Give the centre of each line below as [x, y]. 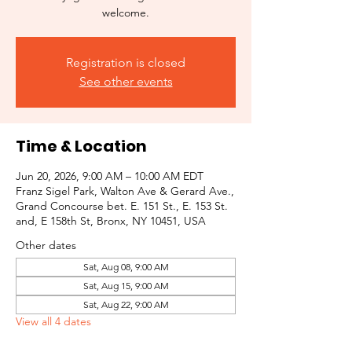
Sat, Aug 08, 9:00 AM [126, 267]
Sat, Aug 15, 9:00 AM [126, 286]
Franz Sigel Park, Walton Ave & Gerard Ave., [125, 191]
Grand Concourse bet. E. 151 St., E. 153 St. [122, 206]
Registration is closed [126, 62]
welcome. [126, 13]
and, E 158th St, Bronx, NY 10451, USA [111, 221]
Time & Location [81, 146]
